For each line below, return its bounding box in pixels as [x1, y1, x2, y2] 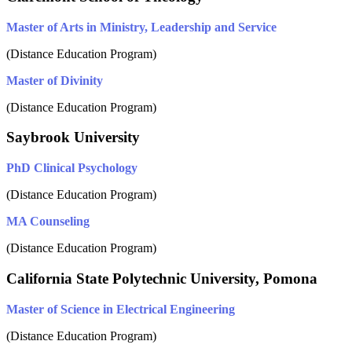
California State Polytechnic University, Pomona [6, 269, 317, 287]
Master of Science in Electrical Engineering [6, 302, 235, 316]
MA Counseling [6, 214, 90, 229]
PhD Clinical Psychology [6, 161, 137, 175]
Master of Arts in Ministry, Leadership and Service [6, 20, 277, 34]
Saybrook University [6, 129, 140, 146]
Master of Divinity [6, 73, 103, 87]
